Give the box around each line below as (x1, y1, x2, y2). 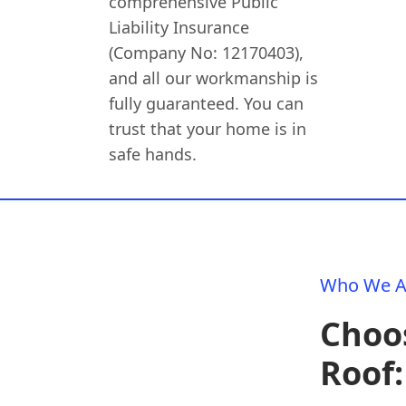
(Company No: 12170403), (109, 42, 304, 63)
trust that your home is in (109, 118, 307, 140)
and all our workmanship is (109, 67, 319, 89)
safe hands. (109, 143, 198, 165)
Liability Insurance (109, 16, 250, 38)
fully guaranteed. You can (109, 92, 304, 114)
